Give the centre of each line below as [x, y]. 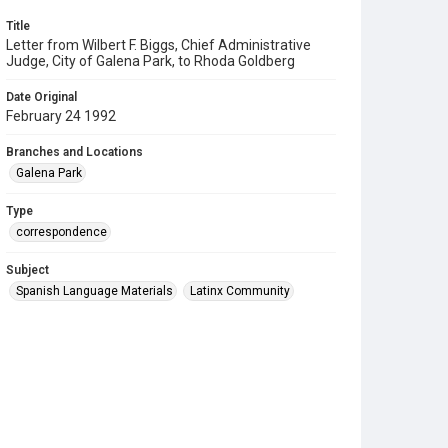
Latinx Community [240, 291]
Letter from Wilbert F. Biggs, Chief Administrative [158, 45]
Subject [27, 270]
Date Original [41, 97]
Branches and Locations [74, 152]
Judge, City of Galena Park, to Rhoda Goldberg [150, 61]
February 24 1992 [61, 116]
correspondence [61, 232]
